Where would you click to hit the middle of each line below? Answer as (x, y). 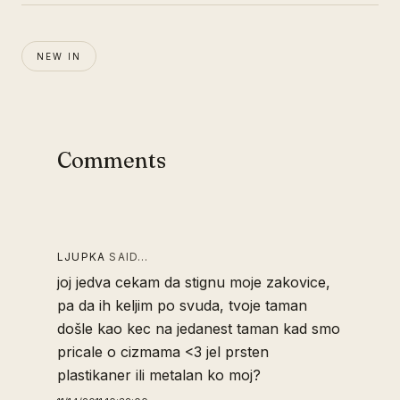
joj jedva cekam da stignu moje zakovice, (194, 283)
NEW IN (59, 57)
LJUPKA (82, 257)
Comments (112, 161)
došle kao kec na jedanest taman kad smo (199, 329)
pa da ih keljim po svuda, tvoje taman (182, 306)
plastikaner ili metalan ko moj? (159, 375)
